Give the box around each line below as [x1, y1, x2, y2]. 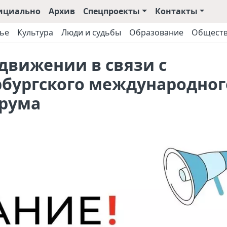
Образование [129, 27, 183, 38]
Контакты [155, 6, 198, 17]
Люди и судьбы [61, 27, 121, 38]
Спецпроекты [83, 6, 140, 17]
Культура [17, 27, 53, 38]
